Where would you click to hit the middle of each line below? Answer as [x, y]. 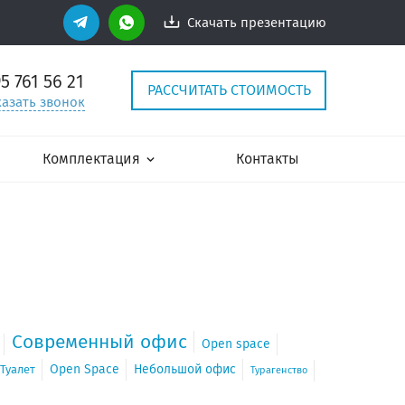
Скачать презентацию [257, 23]
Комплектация [91, 159]
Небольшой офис [185, 369]
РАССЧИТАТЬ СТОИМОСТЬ [229, 90]
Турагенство [279, 370]
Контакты [267, 159]
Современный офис [99, 342]
